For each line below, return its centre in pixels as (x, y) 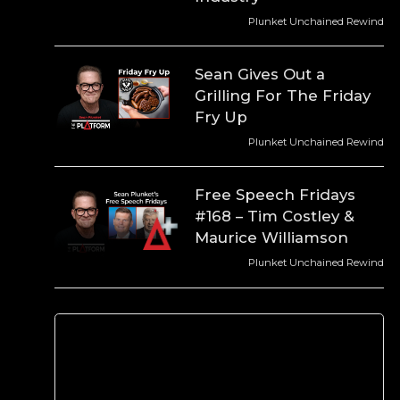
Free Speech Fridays (275, 195)
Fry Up (221, 117)
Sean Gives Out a (260, 75)
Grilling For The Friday (283, 96)
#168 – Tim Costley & (275, 217)
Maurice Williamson (272, 238)
